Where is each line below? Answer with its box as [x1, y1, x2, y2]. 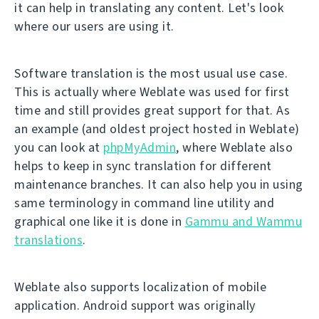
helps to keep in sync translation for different [14, 157, 272, 174]
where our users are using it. [14, 18, 174, 35]
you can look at [14, 139, 103, 156]
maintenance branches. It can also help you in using [14, 176, 303, 193]
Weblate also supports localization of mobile [14, 278, 266, 296]
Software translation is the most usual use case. [14, 65, 288, 82]
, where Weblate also [176, 139, 293, 156]
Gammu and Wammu [184, 213, 302, 230]
